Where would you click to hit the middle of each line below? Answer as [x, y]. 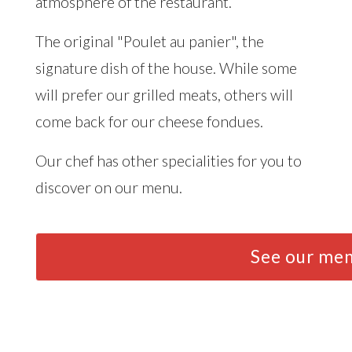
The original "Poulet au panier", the [150, 41]
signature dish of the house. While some [166, 68]
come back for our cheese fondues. [149, 121]
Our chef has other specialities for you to [169, 160]
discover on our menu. [109, 187]
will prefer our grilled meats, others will [164, 94]
